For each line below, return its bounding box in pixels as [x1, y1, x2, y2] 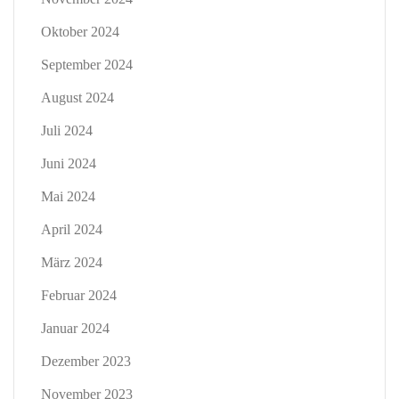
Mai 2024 [41, 189, 95, 205]
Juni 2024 [41, 156, 96, 172]
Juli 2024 [41, 123, 93, 139]
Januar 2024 [41, 321, 110, 337]
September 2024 [41, 57, 133, 73]
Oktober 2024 [41, 24, 119, 40]
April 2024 [41, 222, 102, 238]
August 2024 [41, 90, 114, 106]
